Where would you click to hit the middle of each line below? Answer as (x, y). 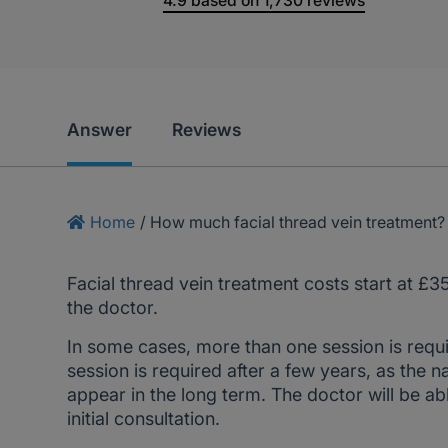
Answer (100, 129)
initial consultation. (144, 418)
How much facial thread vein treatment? (298, 222)
